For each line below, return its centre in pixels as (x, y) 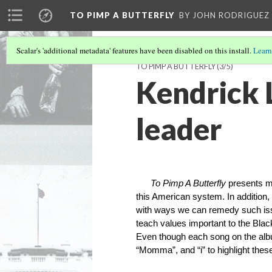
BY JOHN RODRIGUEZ (224, 15)
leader (179, 129)
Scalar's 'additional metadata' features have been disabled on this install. (135, 50)
